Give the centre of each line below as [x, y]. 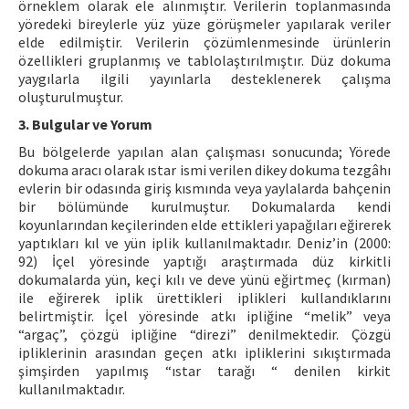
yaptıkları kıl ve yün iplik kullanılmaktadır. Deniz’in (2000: [204, 243]
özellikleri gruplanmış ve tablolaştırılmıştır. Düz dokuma [204, 60]
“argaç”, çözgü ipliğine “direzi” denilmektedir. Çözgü [204, 334]
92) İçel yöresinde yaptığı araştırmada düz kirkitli [204, 261]
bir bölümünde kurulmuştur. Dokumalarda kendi [204, 206]
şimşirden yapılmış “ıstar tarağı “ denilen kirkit [204, 371]
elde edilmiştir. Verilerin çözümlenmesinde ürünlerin [204, 42]
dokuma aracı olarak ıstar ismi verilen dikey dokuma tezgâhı [204, 170]
